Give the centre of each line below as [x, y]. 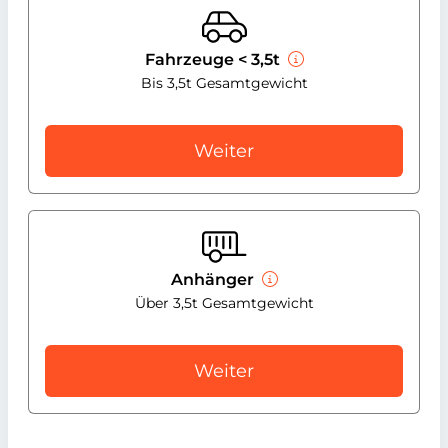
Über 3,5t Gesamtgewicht [224, 303]
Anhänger [214, 279]
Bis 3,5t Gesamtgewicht [224, 83]
